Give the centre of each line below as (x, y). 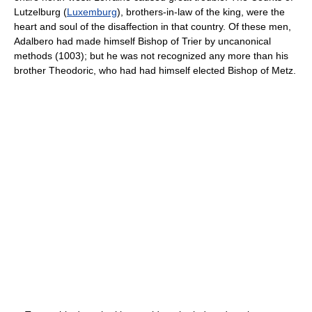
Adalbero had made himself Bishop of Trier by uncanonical (142, 41)
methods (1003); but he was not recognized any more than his (151, 55)
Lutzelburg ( (40, 11)
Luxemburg (92, 11)
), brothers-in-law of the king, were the (201, 11)
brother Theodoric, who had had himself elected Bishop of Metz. (155, 70)
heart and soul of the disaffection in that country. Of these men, (153, 26)
